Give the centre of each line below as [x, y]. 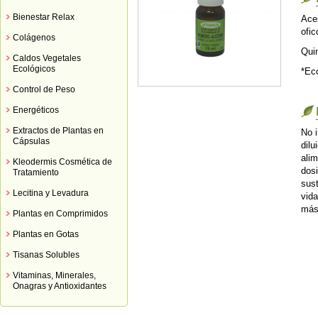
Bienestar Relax [44, 17]
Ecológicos [34, 69]
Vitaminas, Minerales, [54, 275]
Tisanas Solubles [46, 255]
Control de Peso [44, 89]
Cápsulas [31, 141]
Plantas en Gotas [46, 234]
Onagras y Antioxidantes [60, 286]
